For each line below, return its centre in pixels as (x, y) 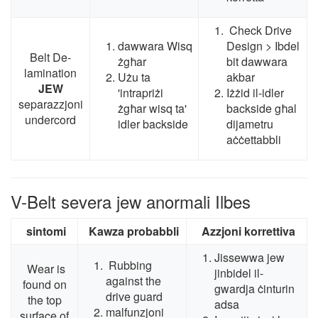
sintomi (46, 231)
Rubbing (130, 265)
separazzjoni (50, 104)
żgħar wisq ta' (152, 109)
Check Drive (261, 31)
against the (133, 281)
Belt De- (50, 57)
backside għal (262, 109)
